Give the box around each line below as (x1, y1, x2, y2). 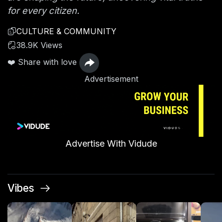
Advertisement (84, 74, 138, 84)
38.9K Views (16, 40, 62, 50)
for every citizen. (7, 5, 79, 16)
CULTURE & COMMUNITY (16, 26, 116, 36)
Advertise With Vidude (65, 138, 157, 149)
